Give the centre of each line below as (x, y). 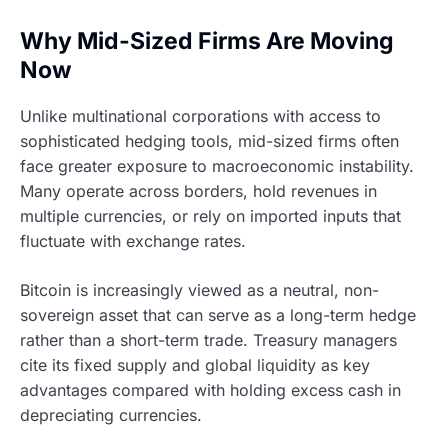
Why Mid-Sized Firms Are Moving (207, 41)
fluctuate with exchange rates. (133, 240)
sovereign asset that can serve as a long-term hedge (218, 314)
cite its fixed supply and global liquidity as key (195, 364)
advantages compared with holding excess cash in (210, 389)
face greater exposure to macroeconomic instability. (217, 165)
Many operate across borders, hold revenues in (198, 190)
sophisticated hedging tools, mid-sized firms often (209, 140)
